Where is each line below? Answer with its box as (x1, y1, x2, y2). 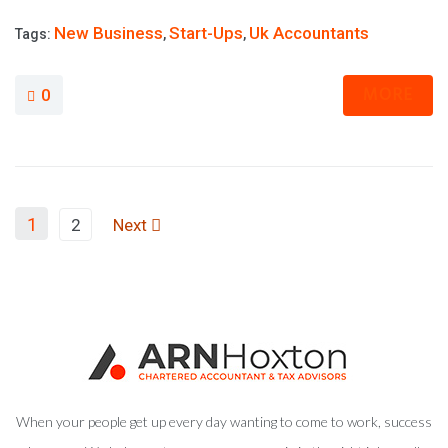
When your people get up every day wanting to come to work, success (16, 413, 432, 431)
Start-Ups (169, 23, 243, 44)
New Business (54, 23, 163, 44)
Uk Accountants (249, 23, 369, 44)
